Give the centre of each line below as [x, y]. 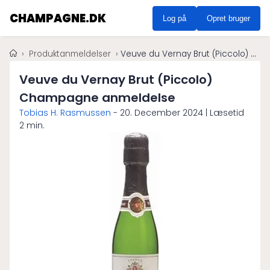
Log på [174, 18]
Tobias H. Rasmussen [65, 113]
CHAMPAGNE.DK [58, 18]
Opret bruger [228, 18]
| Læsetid [224, 113]
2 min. [32, 125]
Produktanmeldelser [71, 54]
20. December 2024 [162, 113]
